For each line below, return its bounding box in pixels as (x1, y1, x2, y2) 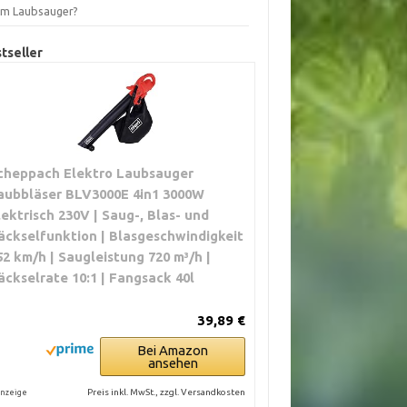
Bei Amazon (137, 342, 209, 358)
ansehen (147, 355, 198, 371)
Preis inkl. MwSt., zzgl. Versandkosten (87, 387, 246, 397)
